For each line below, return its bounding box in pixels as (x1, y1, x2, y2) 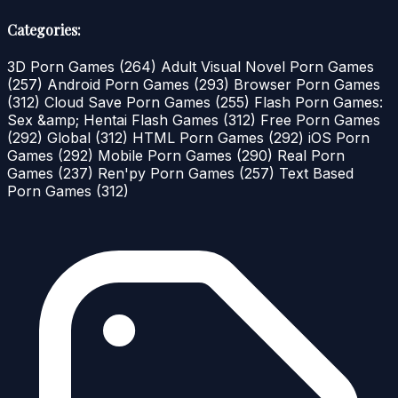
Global (47, 129, 95, 147)
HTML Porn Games (132, 129, 268, 147)
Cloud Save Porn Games (44, 93, 215, 112)
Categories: (7, 20, 81, 39)
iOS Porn (308, 129, 370, 147)
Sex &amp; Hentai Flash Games (7, 111, 223, 130)
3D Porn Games (7, 58, 119, 76)
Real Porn (277, 147, 345, 165)
